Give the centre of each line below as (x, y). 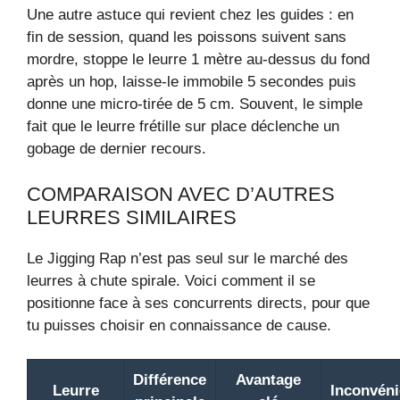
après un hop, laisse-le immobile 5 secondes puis (192, 82)
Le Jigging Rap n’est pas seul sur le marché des (187, 258)
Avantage (268, 380)
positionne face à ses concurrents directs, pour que (198, 303)
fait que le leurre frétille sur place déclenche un (183, 127)
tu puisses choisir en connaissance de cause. (179, 325)
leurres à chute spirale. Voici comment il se (171, 280)
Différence (170, 380)
